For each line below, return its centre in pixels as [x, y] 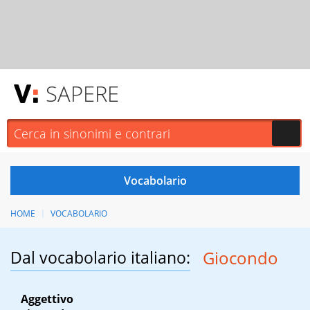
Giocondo [240, 258]
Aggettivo [47, 299]
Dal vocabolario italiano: [100, 258]
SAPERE [82, 93]
